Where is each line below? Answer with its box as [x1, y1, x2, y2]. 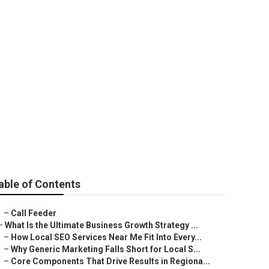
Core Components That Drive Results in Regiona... [11, 256, 210, 266]
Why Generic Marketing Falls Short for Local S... [11, 244, 201, 254]
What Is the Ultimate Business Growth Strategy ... [5, 220, 198, 230]
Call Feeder [11, 208, 56, 218]
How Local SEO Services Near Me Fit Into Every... [11, 232, 202, 242]
